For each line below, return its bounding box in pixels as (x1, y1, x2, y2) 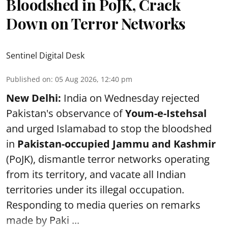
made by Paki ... (6, 213, 79, 227)
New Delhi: (6, 91, 61, 105)
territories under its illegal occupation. (6, 182, 184, 196)
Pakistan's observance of (6, 106, 125, 120)
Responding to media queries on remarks (6, 197, 201, 212)
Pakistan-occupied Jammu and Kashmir (17, 136, 216, 151)
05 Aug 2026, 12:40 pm (55, 74, 132, 84)
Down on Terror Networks (6, 13, 186, 34)
